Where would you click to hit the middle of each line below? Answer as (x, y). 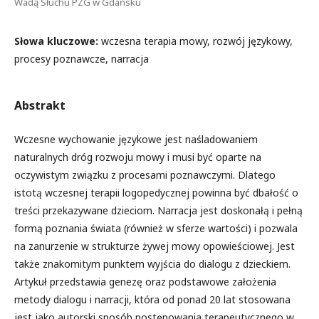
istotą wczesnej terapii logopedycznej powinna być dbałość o (156, 193)
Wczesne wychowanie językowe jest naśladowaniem (136, 139)
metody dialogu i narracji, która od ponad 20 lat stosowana (152, 299)
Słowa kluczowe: (58, 41)
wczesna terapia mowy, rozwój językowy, (197, 41)
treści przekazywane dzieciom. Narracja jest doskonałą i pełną (158, 210)
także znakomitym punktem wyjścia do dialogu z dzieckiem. (152, 264)
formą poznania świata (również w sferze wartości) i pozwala (156, 228)
